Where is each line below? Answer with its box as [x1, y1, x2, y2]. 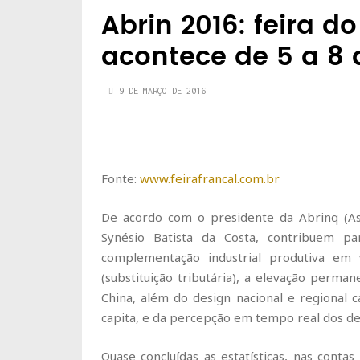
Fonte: [101, 170, 140, 186]
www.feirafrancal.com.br [140, 170, 280, 186]
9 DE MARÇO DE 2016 [119, 86, 206, 96]
